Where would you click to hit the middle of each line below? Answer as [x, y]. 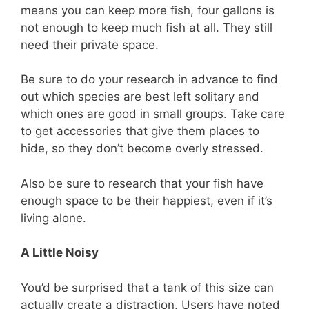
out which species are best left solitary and [140, 97]
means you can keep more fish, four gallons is [148, 10]
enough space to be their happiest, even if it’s [147, 200]
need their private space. [90, 44]
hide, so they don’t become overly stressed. [142, 149]
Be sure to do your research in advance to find [149, 80]
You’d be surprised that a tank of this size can [147, 287]
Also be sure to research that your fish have [142, 183]
